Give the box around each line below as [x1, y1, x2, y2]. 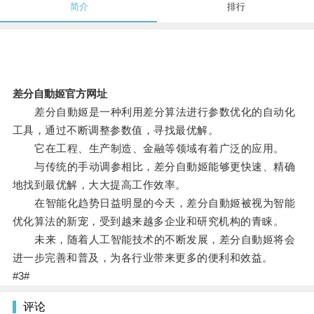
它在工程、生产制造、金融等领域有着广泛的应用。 [12, 142, 285, 155]
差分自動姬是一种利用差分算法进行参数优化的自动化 [12, 106, 296, 118]
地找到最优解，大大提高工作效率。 [12, 179, 186, 191]
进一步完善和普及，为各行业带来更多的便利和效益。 [12, 252, 273, 264]
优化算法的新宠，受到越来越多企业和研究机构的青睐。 [12, 215, 285, 228]
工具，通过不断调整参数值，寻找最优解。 [12, 124, 219, 137]
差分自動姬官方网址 [12, 88, 107, 100]
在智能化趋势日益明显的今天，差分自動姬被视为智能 [12, 197, 296, 210]
